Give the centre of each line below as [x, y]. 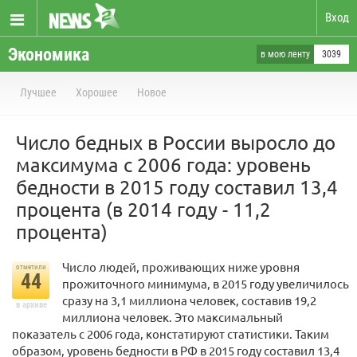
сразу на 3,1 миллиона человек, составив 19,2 [189, 300]
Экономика [49, 55]
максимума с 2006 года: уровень [163, 165]
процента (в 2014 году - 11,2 [143, 209]
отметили [31, 267]
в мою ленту [285, 54]
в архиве [31, 305]
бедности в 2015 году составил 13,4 [177, 187]
